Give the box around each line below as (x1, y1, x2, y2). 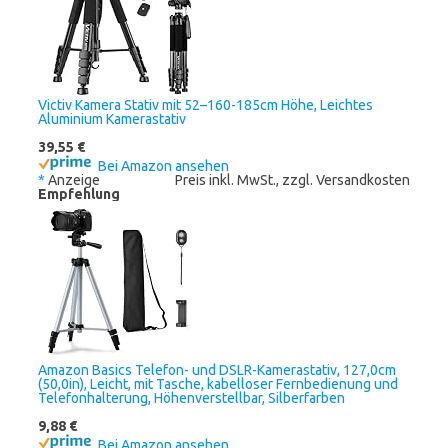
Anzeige (45, 172, 100, 188)
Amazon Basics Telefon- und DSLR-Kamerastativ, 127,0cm (38, 362, 396, 378)
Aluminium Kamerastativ (38, 111, 186, 127)
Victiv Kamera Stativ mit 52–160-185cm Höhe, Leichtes (38, 97, 373, 113)
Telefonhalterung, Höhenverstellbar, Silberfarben (38, 390, 345, 406)
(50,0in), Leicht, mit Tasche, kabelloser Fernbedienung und (38, 376, 398, 392)
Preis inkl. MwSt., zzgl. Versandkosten (175, 172, 410, 188)
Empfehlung (38, 186, 120, 202)
